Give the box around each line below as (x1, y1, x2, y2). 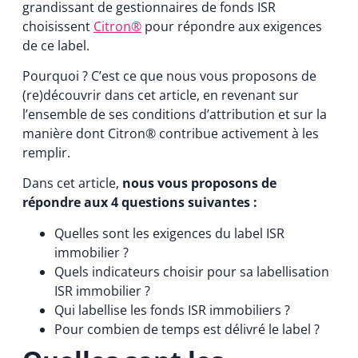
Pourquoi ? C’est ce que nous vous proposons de (22, 66, 316, 85)
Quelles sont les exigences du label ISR (54, 224, 284, 242)
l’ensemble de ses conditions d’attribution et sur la (22, 105, 327, 123)
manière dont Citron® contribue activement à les (22, 124, 319, 142)
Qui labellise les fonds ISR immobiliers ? (54, 300, 290, 319)
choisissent (22, 17, 93, 35)
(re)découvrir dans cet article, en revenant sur (22, 86, 299, 104)
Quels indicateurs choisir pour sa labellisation (54, 262, 329, 280)
